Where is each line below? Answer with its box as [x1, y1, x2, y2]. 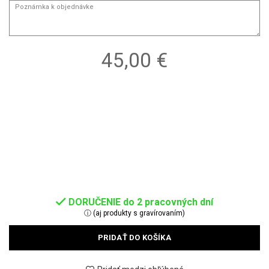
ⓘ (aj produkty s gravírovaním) [84, 209, 185, 218]
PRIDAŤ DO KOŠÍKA [98, 233, 171, 243]
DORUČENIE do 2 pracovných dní [68, 196, 213, 208]
